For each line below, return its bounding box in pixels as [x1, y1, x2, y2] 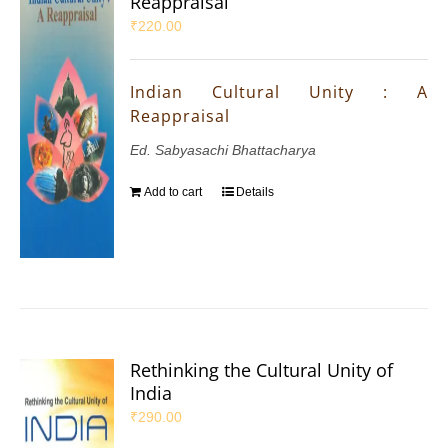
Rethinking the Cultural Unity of [130, 358, 394, 383]
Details [236, 185, 275, 200]
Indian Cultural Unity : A [130, 81, 428, 104]
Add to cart [144, 185, 203, 200]
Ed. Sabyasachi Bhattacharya [130, 142, 317, 159]
